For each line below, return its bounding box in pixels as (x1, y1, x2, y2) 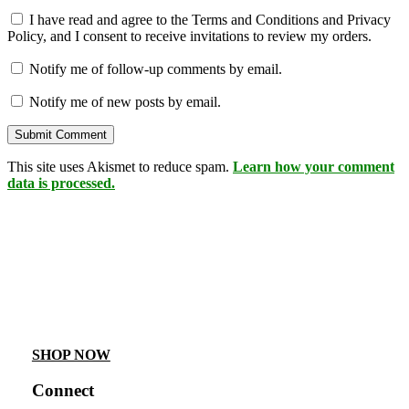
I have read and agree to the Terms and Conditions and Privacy (29, 11, 391, 27)
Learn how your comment (233, 158, 394, 174)
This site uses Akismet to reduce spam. (7, 158, 233, 174)
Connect (31, 381, 94, 401)
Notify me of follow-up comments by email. (29, 60, 282, 77)
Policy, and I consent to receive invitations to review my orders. (7, 27, 372, 44)
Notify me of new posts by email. (29, 93, 221, 110)
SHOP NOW (31, 347, 110, 363)
